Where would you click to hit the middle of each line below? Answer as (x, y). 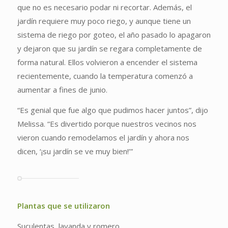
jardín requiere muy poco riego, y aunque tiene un (104, 21)
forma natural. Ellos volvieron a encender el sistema (107, 62)
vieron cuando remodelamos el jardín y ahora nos (103, 138)
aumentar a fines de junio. (62, 90)
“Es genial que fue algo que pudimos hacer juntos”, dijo (112, 110)
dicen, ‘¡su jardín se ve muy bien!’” (75, 151)
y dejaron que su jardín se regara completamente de (109, 49)
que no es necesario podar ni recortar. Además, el (104, 7)
